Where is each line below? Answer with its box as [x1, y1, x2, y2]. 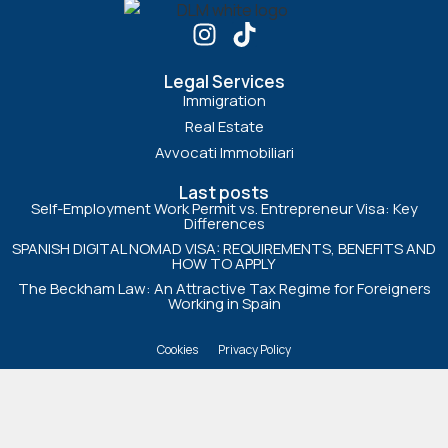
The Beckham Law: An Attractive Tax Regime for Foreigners [17, 278, 431, 300]
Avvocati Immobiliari [154, 142, 294, 164]
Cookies [157, 341, 198, 359]
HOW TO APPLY [172, 253, 276, 275]
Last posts [179, 181, 269, 205]
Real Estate [184, 116, 264, 138]
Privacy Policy [218, 341, 291, 359]
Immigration [182, 90, 266, 112]
